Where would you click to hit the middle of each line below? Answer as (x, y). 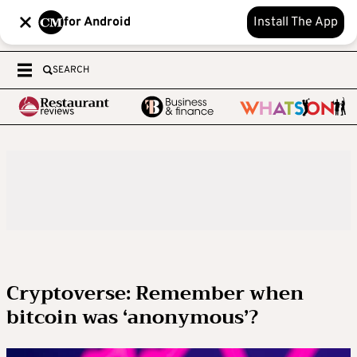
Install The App (296, 22)
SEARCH (71, 70)
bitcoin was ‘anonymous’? (132, 317)
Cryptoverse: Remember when (155, 293)
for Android (97, 22)
